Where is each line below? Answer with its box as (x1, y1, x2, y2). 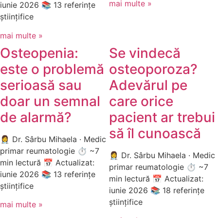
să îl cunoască (109, 125, 201, 142)
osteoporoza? (109, 60, 198, 77)
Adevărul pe (109, 76, 187, 93)
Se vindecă (109, 44, 181, 61)
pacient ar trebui (109, 109, 215, 126)
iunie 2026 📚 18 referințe (109, 185, 204, 195)
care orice (109, 92, 173, 109)
